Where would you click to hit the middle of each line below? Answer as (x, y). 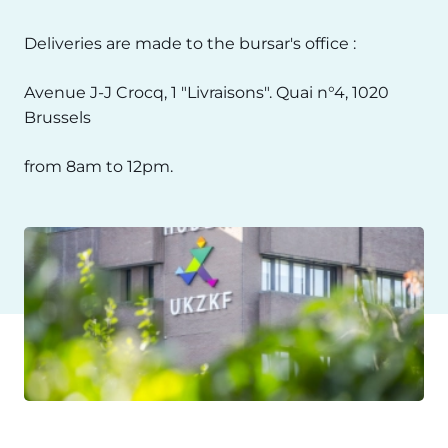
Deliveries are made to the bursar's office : (192, 43)
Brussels (57, 117)
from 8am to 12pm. (98, 166)
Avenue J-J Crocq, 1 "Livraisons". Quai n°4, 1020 (206, 92)
